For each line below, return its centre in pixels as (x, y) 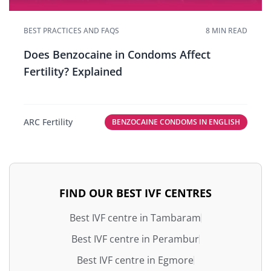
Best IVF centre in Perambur (135, 239)
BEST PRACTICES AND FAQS (71, 30)
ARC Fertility (48, 122)
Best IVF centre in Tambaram (135, 217)
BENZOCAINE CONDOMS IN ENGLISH (176, 122)
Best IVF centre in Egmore (135, 260)
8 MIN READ (227, 30)
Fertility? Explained (73, 71)
